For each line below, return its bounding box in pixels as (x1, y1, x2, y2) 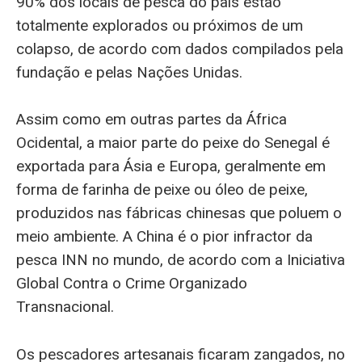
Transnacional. (16, 297, 114, 317)
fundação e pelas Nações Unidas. (16, 63, 242, 82)
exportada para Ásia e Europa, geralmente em (16, 157, 326, 176)
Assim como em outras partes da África (16, 110, 287, 129)
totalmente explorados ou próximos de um (16, 16, 303, 36)
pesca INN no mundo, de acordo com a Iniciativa (16, 250, 345, 270)
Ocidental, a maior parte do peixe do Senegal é (16, 133, 330, 153)
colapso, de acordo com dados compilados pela (16, 40, 343, 59)
